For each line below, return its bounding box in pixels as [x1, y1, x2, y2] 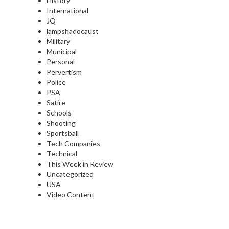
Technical [47, 149, 77, 158]
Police [47, 78, 66, 87]
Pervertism [47, 67, 82, 77]
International [47, 6, 88, 15]
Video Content [47, 190, 95, 199]
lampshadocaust [47, 27, 99, 36]
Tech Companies [47, 139, 100, 148]
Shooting [47, 119, 76, 128]
